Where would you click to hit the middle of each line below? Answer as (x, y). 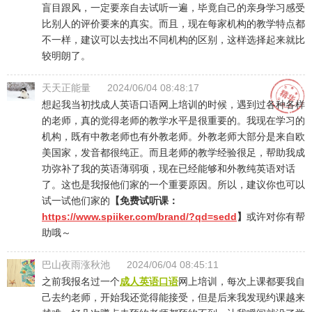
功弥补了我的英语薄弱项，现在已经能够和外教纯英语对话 (169, 169)
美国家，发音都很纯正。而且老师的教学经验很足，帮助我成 (173, 153)
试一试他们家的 (76, 201)
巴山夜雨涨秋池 (76, 265)
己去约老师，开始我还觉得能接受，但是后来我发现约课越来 (173, 297)
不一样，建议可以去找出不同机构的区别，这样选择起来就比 (173, 40)
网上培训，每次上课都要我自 (242, 281)
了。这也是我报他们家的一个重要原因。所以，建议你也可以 (173, 185)
